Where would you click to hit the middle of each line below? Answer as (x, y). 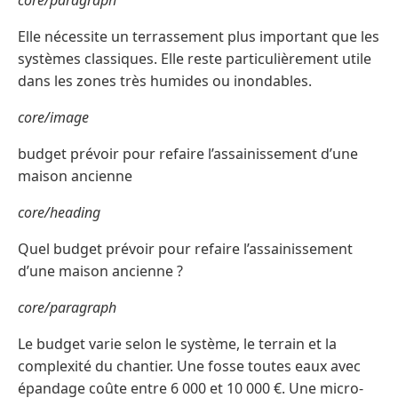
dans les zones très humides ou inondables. (165, 81)
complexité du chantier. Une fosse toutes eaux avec (189, 366)
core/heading (59, 213)
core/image (53, 118)
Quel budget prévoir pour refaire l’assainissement (185, 249)
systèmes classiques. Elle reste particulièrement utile (195, 59)
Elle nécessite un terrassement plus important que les (199, 37)
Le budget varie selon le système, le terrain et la (177, 344)
